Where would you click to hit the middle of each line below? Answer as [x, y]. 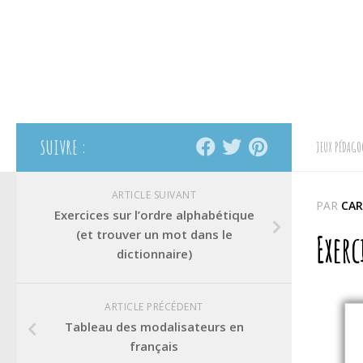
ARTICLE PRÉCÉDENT [154, 307]
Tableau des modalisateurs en [154, 327]
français [154, 346]
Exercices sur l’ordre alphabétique [154, 215]
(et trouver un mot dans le [154, 234]
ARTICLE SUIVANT [154, 195]
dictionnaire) [154, 254]
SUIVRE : [64, 147]
